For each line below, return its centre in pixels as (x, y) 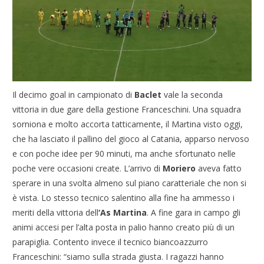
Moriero (179, 168)
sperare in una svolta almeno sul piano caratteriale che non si (130, 183)
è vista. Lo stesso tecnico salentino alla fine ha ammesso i (124, 197)
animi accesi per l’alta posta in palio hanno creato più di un (124, 227)
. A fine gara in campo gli (194, 212)
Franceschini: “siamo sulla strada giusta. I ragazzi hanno (118, 256)
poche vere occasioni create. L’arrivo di (88, 168)
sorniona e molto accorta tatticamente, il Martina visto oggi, (128, 124)
